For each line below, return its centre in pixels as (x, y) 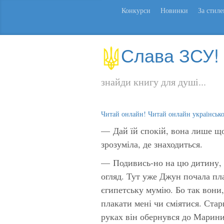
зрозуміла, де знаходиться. (152, 144)
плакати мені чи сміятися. (152, 203)
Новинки (174, 10)
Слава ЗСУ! (170, 55)
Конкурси (136, 10)
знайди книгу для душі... (153, 81)
